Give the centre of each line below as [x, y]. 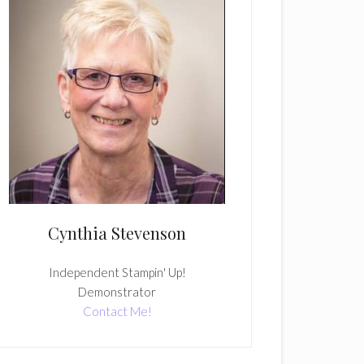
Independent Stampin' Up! [117, 272]
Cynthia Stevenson [117, 232]
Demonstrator [117, 291]
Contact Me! [117, 311]
